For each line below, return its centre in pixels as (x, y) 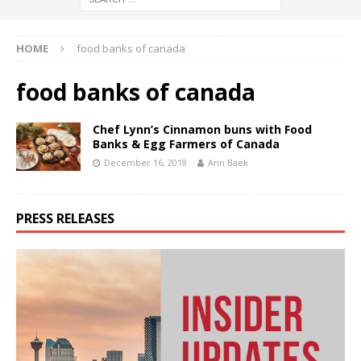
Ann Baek (228, 163)
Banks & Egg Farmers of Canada (186, 144)
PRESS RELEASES (65, 219)
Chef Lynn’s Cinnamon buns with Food (202, 130)
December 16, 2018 (145, 163)
